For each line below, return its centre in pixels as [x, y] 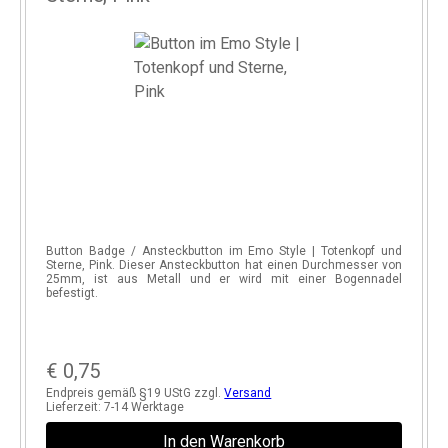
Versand [248, 393]
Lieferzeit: [75, 407]
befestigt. [72, 293]
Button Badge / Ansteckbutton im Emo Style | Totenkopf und [224, 251]
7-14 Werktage [144, 407]
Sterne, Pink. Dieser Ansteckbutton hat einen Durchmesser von [224, 265]
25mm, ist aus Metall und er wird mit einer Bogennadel [224, 279]
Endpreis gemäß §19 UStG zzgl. [135, 393]
